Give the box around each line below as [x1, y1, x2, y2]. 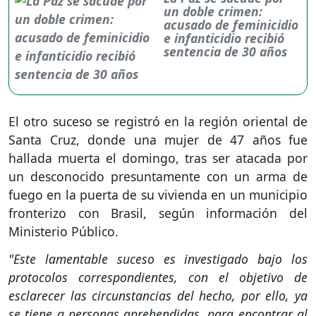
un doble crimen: [164, 2, 263, 20]
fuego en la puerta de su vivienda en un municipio [8, 186, 308, 203]
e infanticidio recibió [164, 29, 285, 47]
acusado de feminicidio [164, 16, 299, 33]
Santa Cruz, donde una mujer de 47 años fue [8, 130, 308, 148]
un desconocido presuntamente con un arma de [8, 167, 308, 185]
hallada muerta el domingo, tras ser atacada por [8, 149, 308, 166]
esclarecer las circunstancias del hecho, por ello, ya [8, 286, 308, 304]
